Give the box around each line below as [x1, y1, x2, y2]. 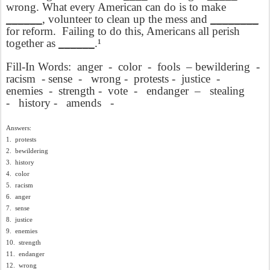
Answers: [6, 125, 31, 131]
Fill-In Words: [6, 60, 71, 73]
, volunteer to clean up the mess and [42, 13, 210, 25]
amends [66, 96, 101, 109]
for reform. [6, 25, 56, 37]
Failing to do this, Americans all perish [62, 25, 240, 37]
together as [6, 37, 58, 49]
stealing [210, 84, 245, 97]
